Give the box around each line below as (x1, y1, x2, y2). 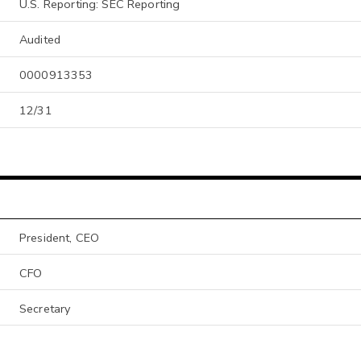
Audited (19, 31, 61, 48)
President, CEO (19, 229, 100, 246)
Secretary (19, 300, 71, 317)
